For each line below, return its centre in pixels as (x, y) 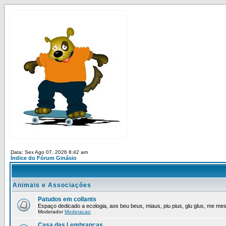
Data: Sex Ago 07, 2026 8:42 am (49, 152)
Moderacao (78, 212)
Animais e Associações (52, 185)
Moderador (51, 212)
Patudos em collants (67, 199)
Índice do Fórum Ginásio (44, 158)
